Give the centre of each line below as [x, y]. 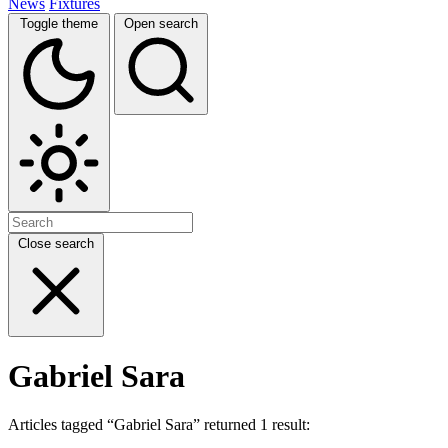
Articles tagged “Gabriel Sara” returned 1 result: [159, 425]
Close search [56, 243]
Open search [161, 23]
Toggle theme [59, 23]
